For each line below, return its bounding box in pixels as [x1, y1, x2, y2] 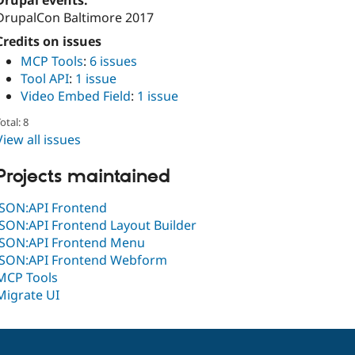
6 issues [90, 52, 137, 70]
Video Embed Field [21, 86, 131, 105]
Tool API [21, 69, 69, 87]
